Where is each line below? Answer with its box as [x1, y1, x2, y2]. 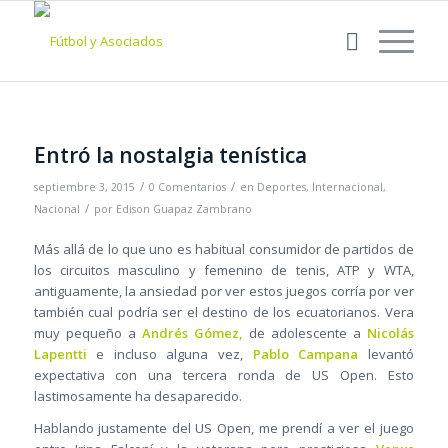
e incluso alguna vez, [86, 345, 253, 364]
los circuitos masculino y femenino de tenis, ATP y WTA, [33, 261, 414, 280]
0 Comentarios [148, 180, 226, 194]
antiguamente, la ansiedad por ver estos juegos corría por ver [33, 282, 414, 301]
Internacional [311, 180, 383, 194]
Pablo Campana [252, 345, 358, 364]
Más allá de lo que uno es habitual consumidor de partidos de [33, 240, 414, 259]
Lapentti [33, 345, 87, 364]
